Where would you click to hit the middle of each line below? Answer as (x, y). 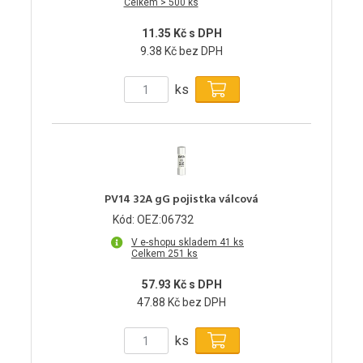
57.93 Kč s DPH (181, 285)
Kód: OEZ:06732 (153, 220)
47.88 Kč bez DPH (181, 303)
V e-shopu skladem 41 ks (188, 243)
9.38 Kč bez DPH (181, 51)
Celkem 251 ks (164, 254)
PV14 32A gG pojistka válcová (181, 200)
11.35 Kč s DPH (181, 34)
